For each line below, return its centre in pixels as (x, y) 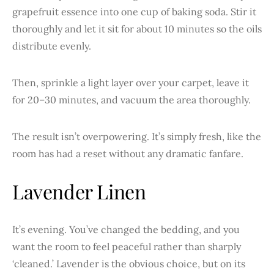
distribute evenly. (52, 46)
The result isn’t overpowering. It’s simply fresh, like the (137, 136)
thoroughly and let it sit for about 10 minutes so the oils (137, 28)
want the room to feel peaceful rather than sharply (127, 246)
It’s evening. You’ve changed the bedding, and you (126, 229)
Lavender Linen (79, 191)
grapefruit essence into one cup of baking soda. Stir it (134, 11)
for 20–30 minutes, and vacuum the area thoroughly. (131, 99)
